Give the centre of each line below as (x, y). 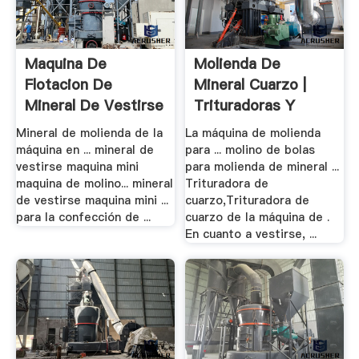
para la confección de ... (83, 218)
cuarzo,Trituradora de (248, 201)
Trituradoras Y (245, 105)
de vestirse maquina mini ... (92, 201)
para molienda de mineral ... (262, 167)
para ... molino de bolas (250, 150)
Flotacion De (68, 84)
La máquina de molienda (253, 133)
